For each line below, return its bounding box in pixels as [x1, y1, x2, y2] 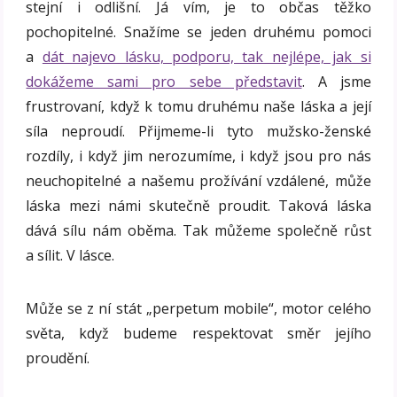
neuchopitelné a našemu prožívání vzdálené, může [26, 170, 371, 191]
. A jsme [301, 71, 371, 91]
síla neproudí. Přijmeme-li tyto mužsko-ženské [26, 121, 371, 141]
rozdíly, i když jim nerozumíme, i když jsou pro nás [26, 145, 371, 166]
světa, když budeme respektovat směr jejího [26, 323, 371, 343]
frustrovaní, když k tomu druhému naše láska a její [26, 96, 371, 116]
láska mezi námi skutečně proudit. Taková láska [26, 195, 371, 215]
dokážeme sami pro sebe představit [26, 71, 302, 91]
